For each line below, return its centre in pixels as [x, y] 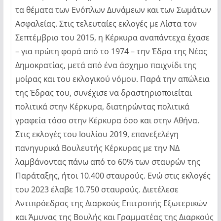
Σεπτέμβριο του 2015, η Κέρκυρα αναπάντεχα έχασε [112, 37]
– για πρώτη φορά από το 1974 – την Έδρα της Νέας [111, 51]
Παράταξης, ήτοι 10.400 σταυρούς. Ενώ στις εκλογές [113, 175]
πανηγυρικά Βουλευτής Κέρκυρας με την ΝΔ [97, 148]
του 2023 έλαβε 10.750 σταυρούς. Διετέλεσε [97, 189]
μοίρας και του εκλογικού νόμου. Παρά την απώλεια [112, 79]
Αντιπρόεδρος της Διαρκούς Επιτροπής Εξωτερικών [111, 203]
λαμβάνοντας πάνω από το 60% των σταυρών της [108, 162]
